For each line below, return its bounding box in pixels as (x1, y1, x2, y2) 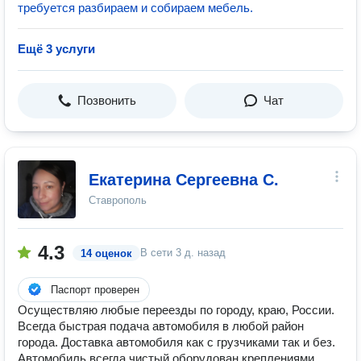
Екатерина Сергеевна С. (89, 171, 279, 189)
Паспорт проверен (51, 284, 139, 296)
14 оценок (81, 247, 132, 259)
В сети (140, 247, 176, 259)
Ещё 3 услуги (18, 42, 95, 56)
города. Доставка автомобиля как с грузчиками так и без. (18, 335, 335, 349)
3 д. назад (176, 247, 226, 259)
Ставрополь (89, 194, 147, 206)
